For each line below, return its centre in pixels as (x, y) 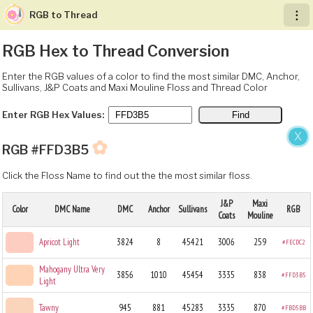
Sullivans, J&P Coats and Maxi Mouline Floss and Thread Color (135, 87)
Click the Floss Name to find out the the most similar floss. (127, 175)
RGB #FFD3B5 (47, 150)
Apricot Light (59, 242)
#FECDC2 (293, 242)
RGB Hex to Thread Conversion (116, 51)
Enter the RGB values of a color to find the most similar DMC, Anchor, (151, 76)
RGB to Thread (64, 15)
